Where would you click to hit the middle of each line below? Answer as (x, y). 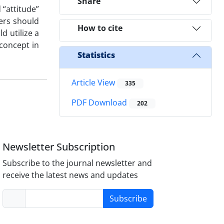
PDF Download (100, 103)
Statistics (96, 55)
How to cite (100, 28)
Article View (94, 82)
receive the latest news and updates (70, 175)
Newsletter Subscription (59, 147)
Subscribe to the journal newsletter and (77, 163)
